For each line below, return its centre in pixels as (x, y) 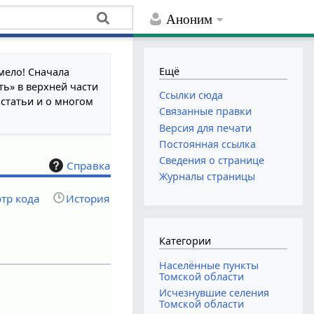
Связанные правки (206, 111)
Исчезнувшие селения (214, 293)
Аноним (190, 20)
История (88, 198)
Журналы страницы (207, 177)
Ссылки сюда (191, 95)
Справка (89, 165)
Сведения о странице (212, 160)
